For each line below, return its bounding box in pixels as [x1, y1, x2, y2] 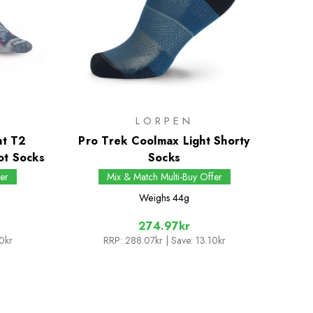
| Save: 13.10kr [165, 233, 226, 248]
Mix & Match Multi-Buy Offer [106, 170, 222, 184]
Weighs [138, 191, 170, 205]
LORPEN [135, 113, 194, 129]
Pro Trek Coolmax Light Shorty [78, 133, 250, 150]
